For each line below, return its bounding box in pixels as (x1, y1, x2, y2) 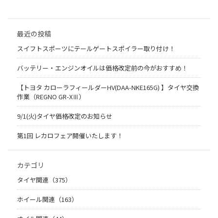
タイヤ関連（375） (17, 175, 72, 185)
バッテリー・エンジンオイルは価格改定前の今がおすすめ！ (17, 63, 188, 73)
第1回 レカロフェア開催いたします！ (17, 131, 123, 141)
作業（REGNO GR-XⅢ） (17, 92, 85, 102)
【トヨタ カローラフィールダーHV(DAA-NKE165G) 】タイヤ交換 (17, 83, 199, 92)
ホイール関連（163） (17, 195, 78, 204)
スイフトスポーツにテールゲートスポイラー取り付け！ (17, 44, 175, 54)
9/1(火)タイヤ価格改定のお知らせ (17, 111, 112, 121)
